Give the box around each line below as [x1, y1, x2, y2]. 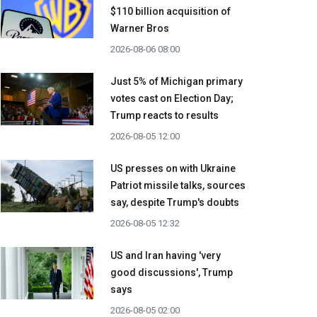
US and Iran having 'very [110, 250, 221, 262]
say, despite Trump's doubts [110, 197, 239, 209]
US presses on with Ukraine [110, 163, 236, 175]
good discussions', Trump [110, 267, 233, 279]
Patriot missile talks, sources [110, 180, 246, 192]
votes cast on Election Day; [110, 93, 234, 105]
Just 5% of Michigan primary [110, 76, 243, 88]
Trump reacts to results [110, 110, 219, 122]
